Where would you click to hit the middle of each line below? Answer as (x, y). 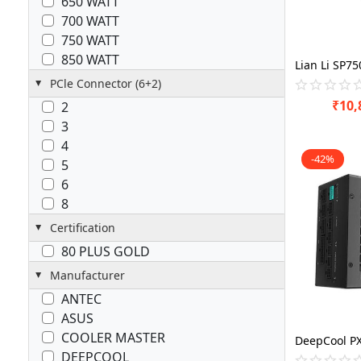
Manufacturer (88, 275)
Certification (83, 227)
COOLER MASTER (114, 337)
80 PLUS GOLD (106, 251)
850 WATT (91, 59)
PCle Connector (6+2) (119, 83)
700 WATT (91, 21)
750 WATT (91, 40)
